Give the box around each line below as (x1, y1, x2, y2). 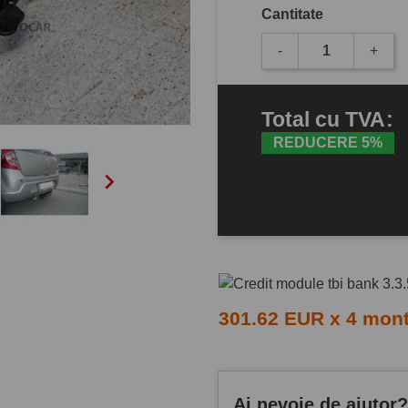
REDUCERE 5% (272, 135, 382, 151)
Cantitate (261, 5, 323, 22)
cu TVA (315, 107, 390, 132)
